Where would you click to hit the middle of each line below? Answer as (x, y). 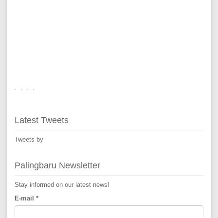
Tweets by (29, 139)
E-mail (25, 198)
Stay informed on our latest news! (62, 185)
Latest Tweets (42, 120)
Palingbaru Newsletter (57, 165)
